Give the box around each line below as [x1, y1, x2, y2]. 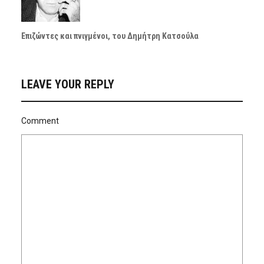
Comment [21, 116, 59, 126]
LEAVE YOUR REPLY [21, 77, 114, 92]
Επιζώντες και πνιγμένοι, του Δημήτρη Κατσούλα [21, 31, 199, 41]
